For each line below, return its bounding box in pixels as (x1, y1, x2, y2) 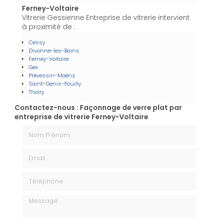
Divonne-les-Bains (29, 46, 79, 54)
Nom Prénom (21, 125, 67, 135)
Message (21, 193, 54, 203)
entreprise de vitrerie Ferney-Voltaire (15, 111, 148, 122)
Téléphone (21, 170, 58, 181)
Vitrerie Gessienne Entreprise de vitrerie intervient (22, 12, 190, 22)
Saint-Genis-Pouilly (29, 79, 81, 88)
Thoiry (29, 88, 44, 96)
